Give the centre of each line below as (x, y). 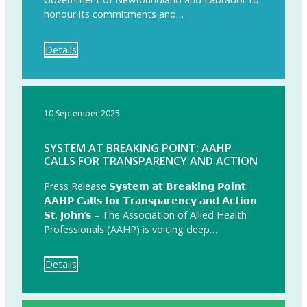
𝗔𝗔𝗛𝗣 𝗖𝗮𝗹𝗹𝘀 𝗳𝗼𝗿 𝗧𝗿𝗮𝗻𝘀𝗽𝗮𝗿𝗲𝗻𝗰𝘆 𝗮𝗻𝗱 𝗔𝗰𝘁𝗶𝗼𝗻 (150, 200)
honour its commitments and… (114, 14)
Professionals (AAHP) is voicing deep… (131, 229)
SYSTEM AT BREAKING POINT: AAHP (138, 148)
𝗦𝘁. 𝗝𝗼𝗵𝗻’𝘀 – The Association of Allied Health (145, 214)
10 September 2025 (82, 113)
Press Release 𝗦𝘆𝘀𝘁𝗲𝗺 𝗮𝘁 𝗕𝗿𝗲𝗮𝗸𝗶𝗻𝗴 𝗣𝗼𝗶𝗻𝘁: (146, 186)
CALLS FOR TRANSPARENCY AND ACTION (151, 161)
